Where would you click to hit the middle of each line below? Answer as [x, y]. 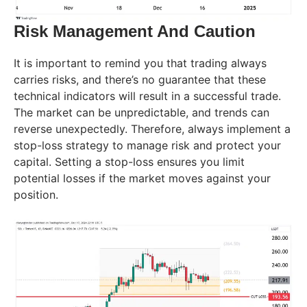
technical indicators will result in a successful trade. [147, 96]
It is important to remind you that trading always [140, 63]
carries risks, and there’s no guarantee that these [140, 79]
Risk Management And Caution [135, 31]
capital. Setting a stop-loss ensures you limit [129, 161]
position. [36, 194]
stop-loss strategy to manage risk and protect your [147, 145]
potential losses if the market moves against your [142, 178]
